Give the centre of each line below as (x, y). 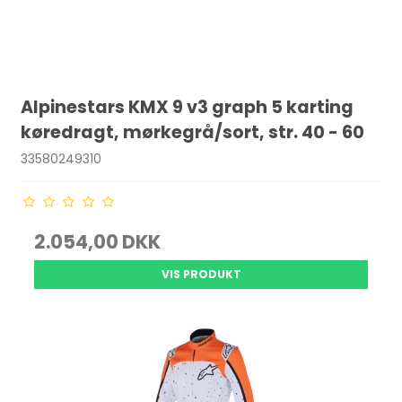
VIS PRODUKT (201, 274)
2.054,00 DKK (98, 242)
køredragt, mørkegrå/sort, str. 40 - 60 (193, 133)
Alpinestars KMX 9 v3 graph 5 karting (188, 108)
